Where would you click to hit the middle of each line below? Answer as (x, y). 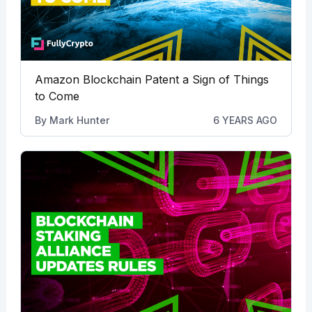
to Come (57, 96)
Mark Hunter (79, 120)
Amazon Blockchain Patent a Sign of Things (151, 79)
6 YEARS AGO (245, 120)
